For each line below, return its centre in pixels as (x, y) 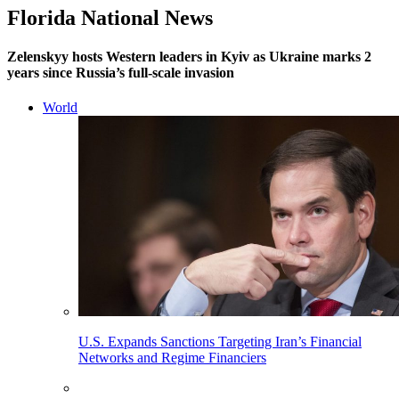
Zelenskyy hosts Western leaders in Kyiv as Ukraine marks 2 (189, 57)
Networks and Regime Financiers (172, 358)
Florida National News (110, 17)
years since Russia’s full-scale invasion (121, 73)
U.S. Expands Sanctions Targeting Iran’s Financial (220, 342)
